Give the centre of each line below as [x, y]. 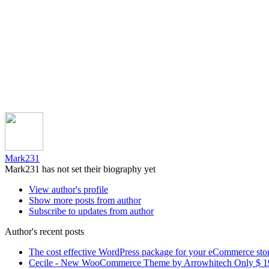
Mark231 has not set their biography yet [80, 169]
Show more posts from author [85, 200]
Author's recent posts [44, 231]
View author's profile [68, 189]
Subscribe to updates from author [91, 211]
